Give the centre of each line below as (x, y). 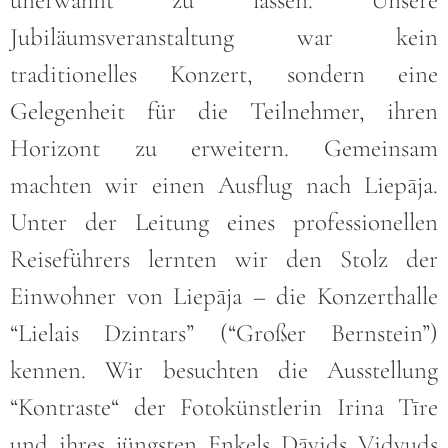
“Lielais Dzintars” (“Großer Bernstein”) (224, 333)
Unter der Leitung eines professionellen (224, 222)
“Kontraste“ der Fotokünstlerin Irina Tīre (224, 407)
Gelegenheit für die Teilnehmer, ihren (224, 111)
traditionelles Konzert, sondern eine (224, 74)
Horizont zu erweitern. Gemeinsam (224, 148)
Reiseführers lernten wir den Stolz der (224, 259)
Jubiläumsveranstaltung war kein (224, 37)
